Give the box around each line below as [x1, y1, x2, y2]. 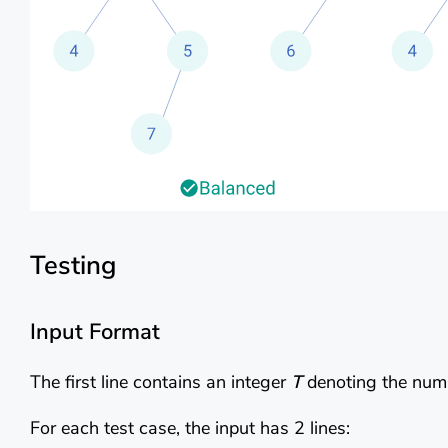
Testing [30, 247, 116, 283]
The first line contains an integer [30, 369, 291, 394]
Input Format [30, 316, 160, 347]
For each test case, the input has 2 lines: [30, 415, 350, 440]
